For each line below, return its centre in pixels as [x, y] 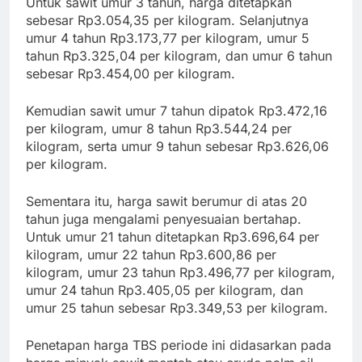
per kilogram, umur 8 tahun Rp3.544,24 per [159, 128]
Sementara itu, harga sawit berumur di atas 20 [166, 201]
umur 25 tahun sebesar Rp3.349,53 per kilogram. [177, 307]
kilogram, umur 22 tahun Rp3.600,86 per [151, 254]
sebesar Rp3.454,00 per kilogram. [130, 73]
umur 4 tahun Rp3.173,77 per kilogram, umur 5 [168, 38]
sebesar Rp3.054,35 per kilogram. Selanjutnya [167, 20]
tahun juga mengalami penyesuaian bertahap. [164, 219]
